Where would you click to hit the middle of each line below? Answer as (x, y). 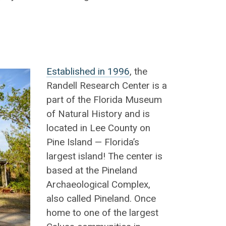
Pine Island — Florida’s (93, 142)
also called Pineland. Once (101, 199)
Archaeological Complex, (98, 184)
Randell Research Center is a (106, 86)
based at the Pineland (92, 170)
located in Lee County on (98, 128)
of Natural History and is (98, 114)
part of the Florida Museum (104, 100)
